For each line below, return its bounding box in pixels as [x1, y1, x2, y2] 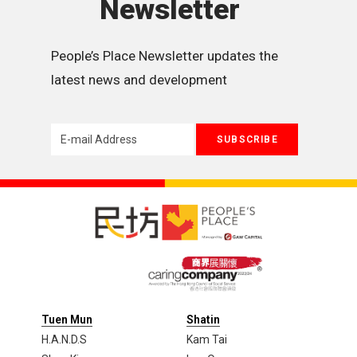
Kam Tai [186, 332, 227, 346]
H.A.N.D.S [41, 332, 87, 346]
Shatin [186, 312, 220, 326]
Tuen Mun [41, 312, 92, 326]
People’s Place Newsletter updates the [50, 47, 278, 64]
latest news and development [50, 71, 227, 88]
